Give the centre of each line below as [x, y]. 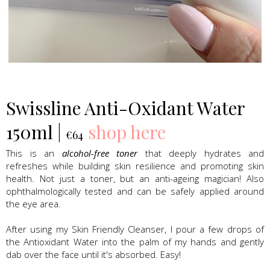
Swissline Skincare [135, 74]
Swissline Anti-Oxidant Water [125, 108]
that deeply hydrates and [201, 153]
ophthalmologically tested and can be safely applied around [135, 191]
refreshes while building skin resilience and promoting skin [135, 166]
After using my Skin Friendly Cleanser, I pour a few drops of [135, 229]
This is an [34, 153]
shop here [127, 132]
